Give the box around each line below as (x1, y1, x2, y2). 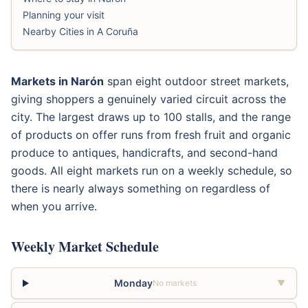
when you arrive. (11, 199, 97, 213)
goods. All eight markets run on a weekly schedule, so (11, 164, 292, 177)
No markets (153, 278, 197, 288)
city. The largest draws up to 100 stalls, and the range (11, 110, 291, 124)
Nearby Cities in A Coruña (23, 25, 138, 37)
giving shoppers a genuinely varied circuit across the (11, 92, 286, 106)
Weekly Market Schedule (11, 236, 159, 256)
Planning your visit (23, 9, 104, 21)
